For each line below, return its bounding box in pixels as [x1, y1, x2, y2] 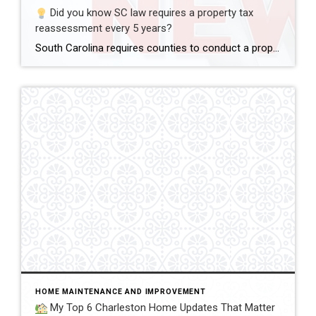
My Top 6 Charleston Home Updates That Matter [47, 301, 275, 314]
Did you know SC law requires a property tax [47, 6, 253, 19]
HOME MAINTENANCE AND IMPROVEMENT [35, 287, 206, 296]
